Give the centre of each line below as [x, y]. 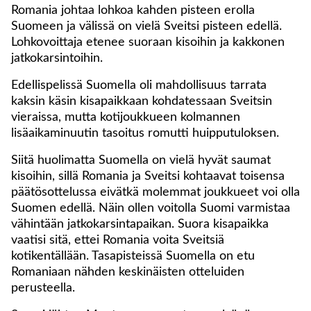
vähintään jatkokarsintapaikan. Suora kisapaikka [140, 224]
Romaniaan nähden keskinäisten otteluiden [128, 272]
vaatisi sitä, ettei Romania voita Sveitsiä [118, 240]
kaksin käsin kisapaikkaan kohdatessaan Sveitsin [142, 101]
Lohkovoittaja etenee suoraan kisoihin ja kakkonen [148, 42]
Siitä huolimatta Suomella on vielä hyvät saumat [141, 160]
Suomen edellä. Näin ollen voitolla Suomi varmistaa [151, 208]
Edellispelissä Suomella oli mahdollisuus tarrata [139, 85]
